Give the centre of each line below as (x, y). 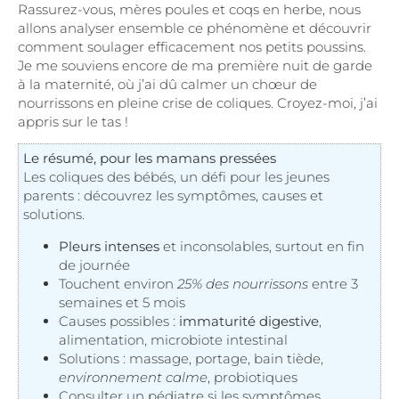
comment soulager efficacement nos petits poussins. (192, 46)
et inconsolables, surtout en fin (262, 246)
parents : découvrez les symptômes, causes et (173, 196)
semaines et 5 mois (122, 302)
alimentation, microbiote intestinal (173, 339)
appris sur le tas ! (73, 121)
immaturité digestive (249, 321)
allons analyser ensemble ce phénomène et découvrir (195, 28)
